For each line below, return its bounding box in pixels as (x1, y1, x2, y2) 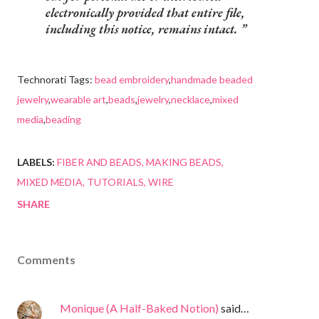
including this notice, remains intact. (46, 20, 241, 37)
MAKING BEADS (146, 155, 221, 168)
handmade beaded (171, 73, 253, 85)
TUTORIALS (87, 175, 144, 188)
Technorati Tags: (17, 73, 95, 85)
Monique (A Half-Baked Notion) (60, 300, 219, 315)
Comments (17, 252, 75, 266)
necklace (171, 93, 210, 105)
